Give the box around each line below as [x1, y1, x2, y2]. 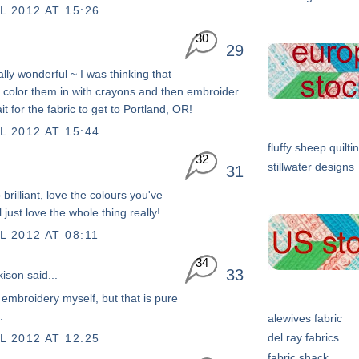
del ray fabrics [268, 331, 339, 345]
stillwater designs [268, 160, 354, 174]
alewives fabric [268, 311, 342, 325]
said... [24, 268, 58, 281]
